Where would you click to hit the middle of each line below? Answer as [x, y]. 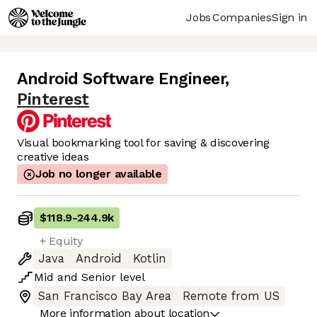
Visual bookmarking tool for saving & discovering [143, 143]
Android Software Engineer [121, 79]
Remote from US [231, 296]
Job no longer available [99, 174]
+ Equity [61, 241]
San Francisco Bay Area [105, 296]
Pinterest [53, 100]
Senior [99, 277]
